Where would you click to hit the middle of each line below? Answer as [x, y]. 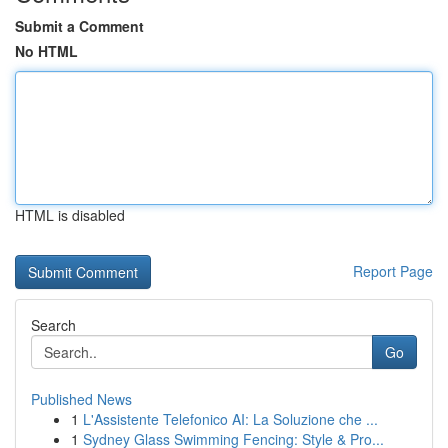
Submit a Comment [79, 26]
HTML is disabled [70, 215]
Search [53, 325]
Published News [81, 399]
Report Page [393, 271]
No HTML [46, 51]
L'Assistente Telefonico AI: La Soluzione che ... [230, 419]
